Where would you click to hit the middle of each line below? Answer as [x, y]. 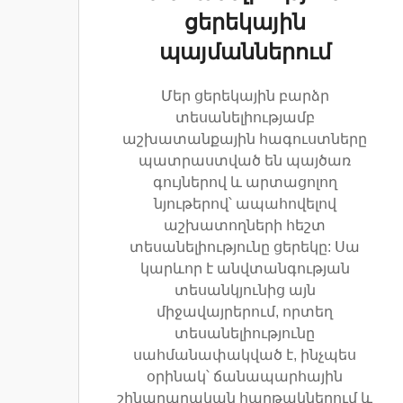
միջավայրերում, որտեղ [245, 311]
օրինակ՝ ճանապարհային [245, 376]
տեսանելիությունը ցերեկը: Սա [245, 246]
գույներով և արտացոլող [245, 182]
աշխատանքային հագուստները [245, 139]
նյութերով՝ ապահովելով [245, 203]
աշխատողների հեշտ [245, 225]
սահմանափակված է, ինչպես [245, 354]
